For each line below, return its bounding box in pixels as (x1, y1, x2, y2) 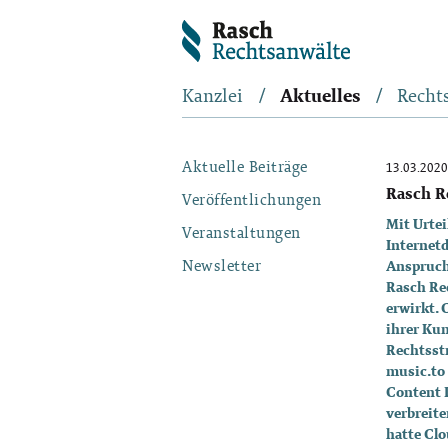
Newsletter (182, 259, 261, 275)
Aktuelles (280, 88, 360, 107)
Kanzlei (182, 88, 243, 107)
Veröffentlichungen (182, 193, 321, 209)
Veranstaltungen (182, 226, 301, 242)
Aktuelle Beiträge (182, 160, 308, 176)
